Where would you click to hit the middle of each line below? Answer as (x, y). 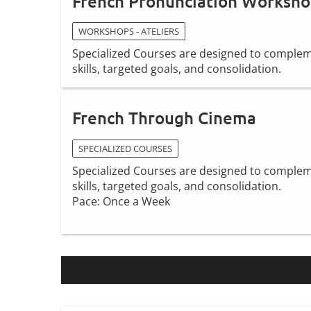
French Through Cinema (164, 118)
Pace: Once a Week (121, 202)
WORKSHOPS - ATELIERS (129, 32)
